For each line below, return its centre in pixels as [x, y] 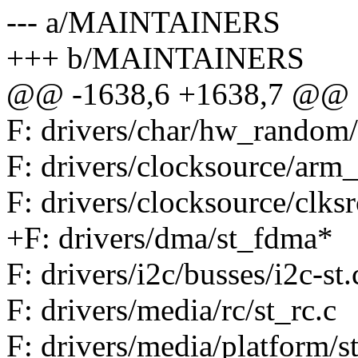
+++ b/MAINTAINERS [155, 58]
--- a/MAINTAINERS [143, 22]
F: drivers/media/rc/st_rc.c [171, 310]
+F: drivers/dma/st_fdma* [170, 238]
